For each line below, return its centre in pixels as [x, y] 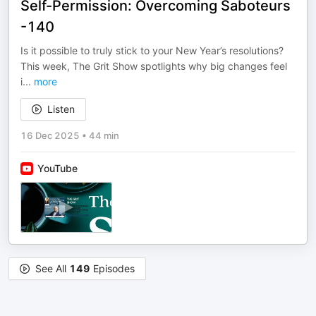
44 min [104, 135]
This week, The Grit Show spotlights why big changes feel [154, 66]
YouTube [57, 168]
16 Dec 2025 [50, 135]
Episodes [113, 268]
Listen [61, 109]
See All [52, 268]
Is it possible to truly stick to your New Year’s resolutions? [152, 50]
